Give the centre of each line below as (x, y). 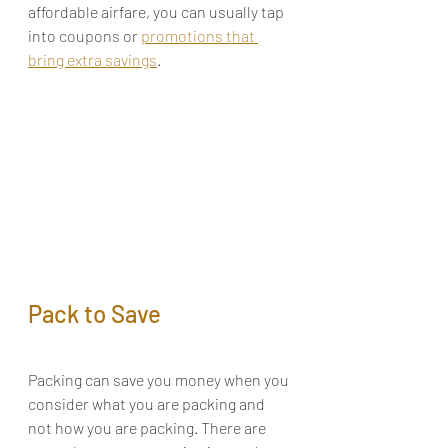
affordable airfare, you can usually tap (157, 12)
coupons (89, 36)
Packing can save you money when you (160, 380)
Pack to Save (94, 314)
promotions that (199, 36)
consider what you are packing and (148, 404)
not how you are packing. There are (148, 428)
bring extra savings (92, 60)
